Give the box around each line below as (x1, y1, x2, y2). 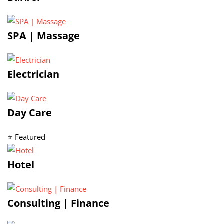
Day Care (7, 106, 52, 119)
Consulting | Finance (7, 196, 109, 210)
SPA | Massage (7, 29, 80, 42)
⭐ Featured (7, 132, 45, 142)
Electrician (7, 67, 59, 81)
